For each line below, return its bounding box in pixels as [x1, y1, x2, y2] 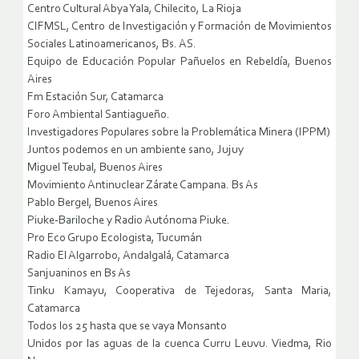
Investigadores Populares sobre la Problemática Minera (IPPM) [27, 127, 330, 139]
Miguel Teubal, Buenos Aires [27, 162, 163, 175]
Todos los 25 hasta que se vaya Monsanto [27, 321, 227, 333]
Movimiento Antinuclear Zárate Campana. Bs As [27, 179, 258, 192]
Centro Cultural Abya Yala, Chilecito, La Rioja [27, 3, 241, 16]
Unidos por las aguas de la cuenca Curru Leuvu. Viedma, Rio [27, 338, 332, 351]
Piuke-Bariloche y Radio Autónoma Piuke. [27, 215, 230, 228]
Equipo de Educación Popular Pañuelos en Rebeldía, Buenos [27, 56, 332, 69]
